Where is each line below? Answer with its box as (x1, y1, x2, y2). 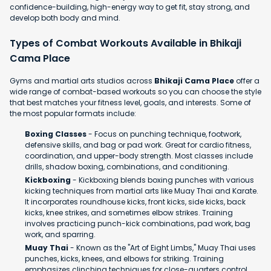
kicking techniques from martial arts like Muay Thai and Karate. (25, 186, 258, 197)
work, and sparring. (25, 229, 96, 240)
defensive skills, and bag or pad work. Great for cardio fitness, (25, 140, 251, 151)
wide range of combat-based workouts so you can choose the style (10, 87, 261, 97)
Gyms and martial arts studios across (10, 76, 154, 87)
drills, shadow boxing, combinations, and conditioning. (25, 162, 229, 172)
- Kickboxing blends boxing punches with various (71, 175, 254, 186)
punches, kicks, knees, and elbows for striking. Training (25, 253, 224, 264)
